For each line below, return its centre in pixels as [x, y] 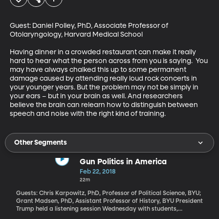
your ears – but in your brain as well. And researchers [97, 96]
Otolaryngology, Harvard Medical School [76, 34]
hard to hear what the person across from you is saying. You [109, 61]
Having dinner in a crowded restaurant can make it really [104, 52]
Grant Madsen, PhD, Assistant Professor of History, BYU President [96, 201]
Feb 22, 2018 [98, 172]
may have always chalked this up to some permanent [99, 70]
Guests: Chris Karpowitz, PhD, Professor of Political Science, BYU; [108, 193]
